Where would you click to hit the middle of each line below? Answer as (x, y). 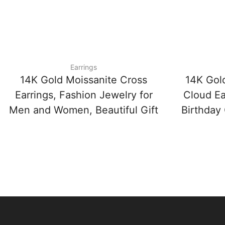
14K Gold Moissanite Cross (84, 80)
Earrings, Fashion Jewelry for (84, 95)
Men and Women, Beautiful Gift (84, 110)
